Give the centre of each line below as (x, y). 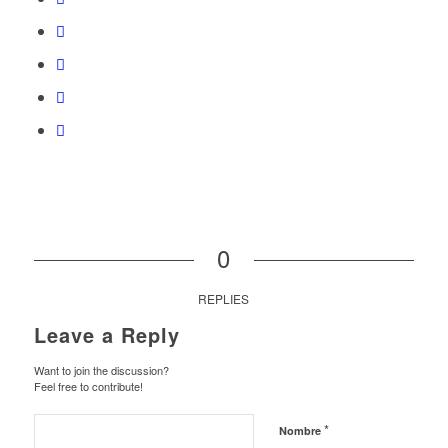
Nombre (301, 431)
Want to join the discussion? (101, 370)
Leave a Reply (106, 335)
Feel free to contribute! (88, 386)
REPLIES (224, 299)
